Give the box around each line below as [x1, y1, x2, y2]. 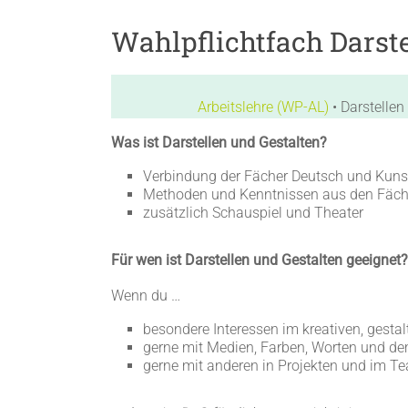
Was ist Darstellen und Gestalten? [111, 134, 327, 151]
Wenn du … [111, 287, 180, 304]
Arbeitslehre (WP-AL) [198, 98, 329, 116]
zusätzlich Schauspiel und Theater [143, 204, 363, 221]
